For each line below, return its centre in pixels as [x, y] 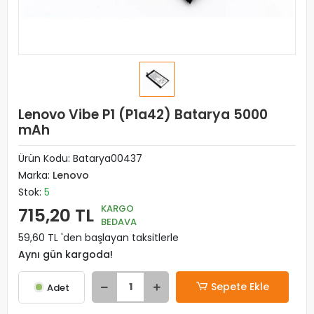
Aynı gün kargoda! [66, 254]
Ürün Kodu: [46, 158]
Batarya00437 [108, 158]
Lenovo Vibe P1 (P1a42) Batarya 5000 [143, 115]
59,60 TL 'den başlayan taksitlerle [98, 238]
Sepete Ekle [240, 287]
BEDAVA [119, 222]
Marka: [35, 175]
